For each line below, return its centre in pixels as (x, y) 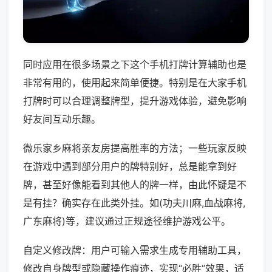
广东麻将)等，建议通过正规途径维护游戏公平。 (127, 221)
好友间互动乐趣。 (62, 119)
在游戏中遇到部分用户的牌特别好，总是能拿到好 (130, 167)
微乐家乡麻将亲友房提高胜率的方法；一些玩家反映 (135, 148)
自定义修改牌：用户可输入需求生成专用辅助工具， (135, 250)
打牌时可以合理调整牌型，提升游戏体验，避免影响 (135, 101)
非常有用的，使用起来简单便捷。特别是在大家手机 (135, 83)
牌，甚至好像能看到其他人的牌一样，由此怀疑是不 (135, 185)
